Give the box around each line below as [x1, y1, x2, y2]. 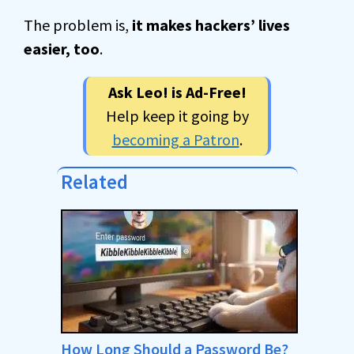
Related [60, 169, 128, 194]
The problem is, [24, 15, 132, 35]
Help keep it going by [105, 106, 249, 126]
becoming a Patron [111, 130, 239, 149]
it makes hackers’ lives [132, 15, 290, 35]
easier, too [24, 39, 100, 58]
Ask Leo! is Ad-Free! [107, 82, 247, 102]
